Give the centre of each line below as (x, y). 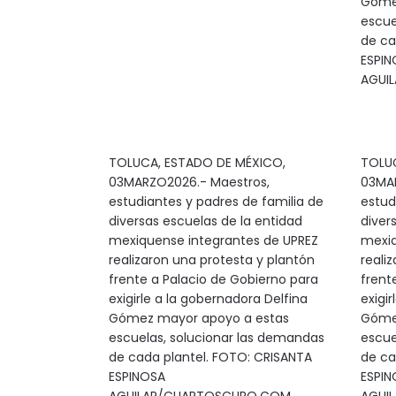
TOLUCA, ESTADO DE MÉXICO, (197, 163)
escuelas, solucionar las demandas (216, 338)
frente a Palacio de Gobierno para (213, 279)
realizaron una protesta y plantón (211, 260)
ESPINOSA (137, 377)
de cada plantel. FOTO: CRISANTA (210, 357)
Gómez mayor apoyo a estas (198, 318)
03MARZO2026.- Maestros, (189, 182)
